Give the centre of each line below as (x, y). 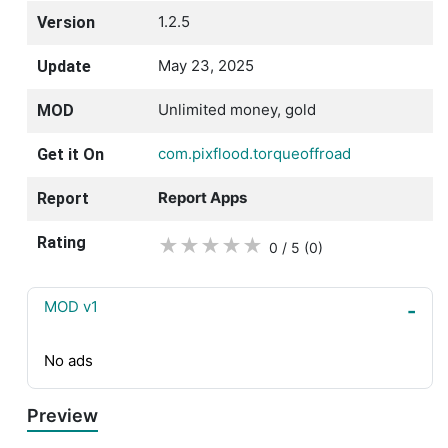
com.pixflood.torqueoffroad (254, 154)
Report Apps (202, 198)
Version (66, 23)
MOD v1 (71, 307)
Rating (61, 243)
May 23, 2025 (206, 66)
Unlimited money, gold (237, 110)
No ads (68, 361)
